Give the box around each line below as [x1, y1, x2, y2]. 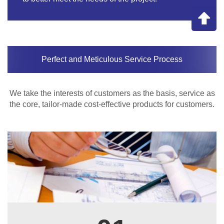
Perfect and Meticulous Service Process [41, 54, 182, 63]
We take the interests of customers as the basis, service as [9, 88, 215, 97]
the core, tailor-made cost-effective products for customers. [9, 99, 214, 108]
